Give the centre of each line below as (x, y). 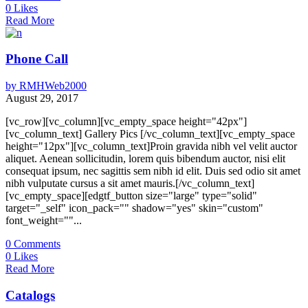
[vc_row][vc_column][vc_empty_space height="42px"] (126, 121)
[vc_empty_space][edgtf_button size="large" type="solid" (131, 195)
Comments (36, 243)
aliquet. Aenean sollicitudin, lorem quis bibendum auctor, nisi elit (145, 158)
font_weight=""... (44, 220)
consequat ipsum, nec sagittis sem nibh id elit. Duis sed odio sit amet (153, 170)
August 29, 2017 (42, 98)
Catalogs (30, 295)
